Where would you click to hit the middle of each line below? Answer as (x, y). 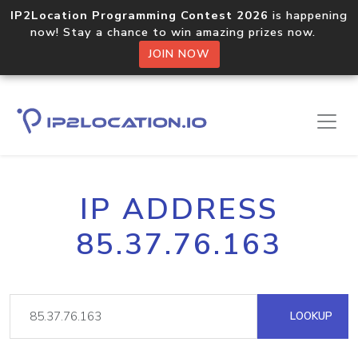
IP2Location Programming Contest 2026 (139, 15)
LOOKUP (310, 316)
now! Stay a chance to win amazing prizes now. (179, 32)
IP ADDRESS (179, 209)
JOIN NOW (179, 54)
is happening (308, 15)
